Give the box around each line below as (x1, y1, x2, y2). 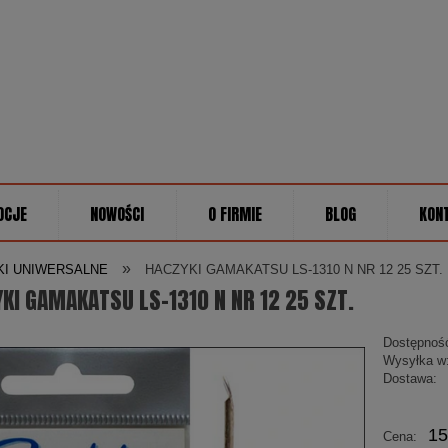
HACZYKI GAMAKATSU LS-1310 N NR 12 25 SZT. (144, 262, 443, 278)
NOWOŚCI (90, 203, 145, 227)
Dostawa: (383, 370, 438, 386)
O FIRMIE (207, 203, 262, 227)
